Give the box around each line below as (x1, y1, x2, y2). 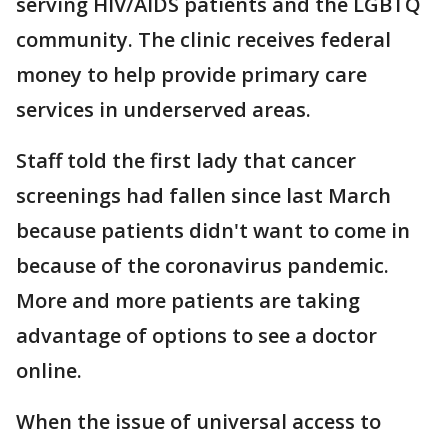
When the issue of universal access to (16, 408, 381, 436)
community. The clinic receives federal (16, 26, 391, 54)
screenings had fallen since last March (16, 182, 391, 210)
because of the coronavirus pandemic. (16, 252, 389, 280)
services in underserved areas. (16, 96, 311, 124)
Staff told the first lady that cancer (16, 147, 356, 175)
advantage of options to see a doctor (16, 322, 377, 350)
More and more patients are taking (16, 287, 360, 315)
